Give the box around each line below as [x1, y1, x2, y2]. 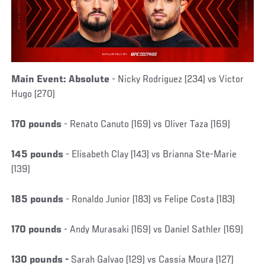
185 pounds [11, 195, 64, 206]
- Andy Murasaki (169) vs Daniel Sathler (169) [62, 225, 244, 236]
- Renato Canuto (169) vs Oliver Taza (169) [62, 119, 231, 131]
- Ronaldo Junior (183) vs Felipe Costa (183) [63, 195, 235, 206]
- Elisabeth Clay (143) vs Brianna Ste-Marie [63, 150, 237, 161]
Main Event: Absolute [11, 75, 110, 86]
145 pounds [11, 150, 64, 161]
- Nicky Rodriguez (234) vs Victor [109, 75, 244, 86]
